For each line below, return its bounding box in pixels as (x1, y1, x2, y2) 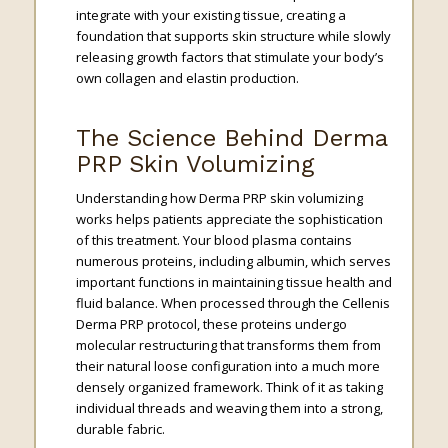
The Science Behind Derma (75, 124, 387, 153)
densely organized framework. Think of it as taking (75, 378, 383, 397)
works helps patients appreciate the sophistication (75, 210, 383, 229)
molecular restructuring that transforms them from (75, 336, 381, 355)
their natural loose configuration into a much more (75, 357, 380, 376)
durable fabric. (75, 420, 165, 439)
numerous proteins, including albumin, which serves (75, 252, 391, 271)
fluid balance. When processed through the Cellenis (75, 294, 390, 313)
